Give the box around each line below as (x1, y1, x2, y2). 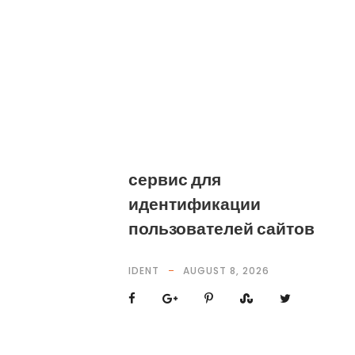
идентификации (128, 193, 261, 216)
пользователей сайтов (128, 217, 315, 240)
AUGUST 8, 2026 (183, 264, 269, 277)
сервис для (128, 168, 221, 191)
